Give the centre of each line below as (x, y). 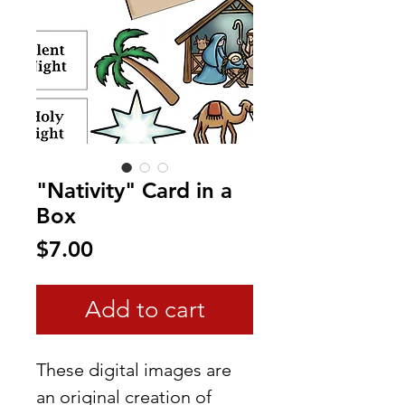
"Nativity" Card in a (134, 190)
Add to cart (145, 309)
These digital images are (134, 369)
